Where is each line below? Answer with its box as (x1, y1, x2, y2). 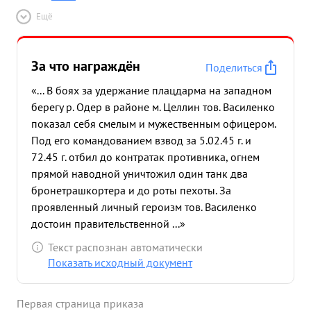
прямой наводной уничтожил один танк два (31, 167, 248, 180)
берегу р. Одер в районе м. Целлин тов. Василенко (31, 100, 275, 114)
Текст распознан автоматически (48, 240, 203, 254)
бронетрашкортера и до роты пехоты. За (31, 183, 231, 197)
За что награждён (31, 57, 140, 75)
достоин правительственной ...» (31, 217, 185, 230)
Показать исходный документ (48, 255, 192, 269)
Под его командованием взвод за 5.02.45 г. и (31, 133, 251, 147)
